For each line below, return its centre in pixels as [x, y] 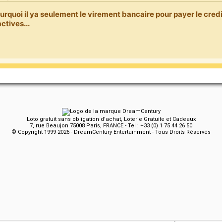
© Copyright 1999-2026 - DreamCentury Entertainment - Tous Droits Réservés [111, 132]
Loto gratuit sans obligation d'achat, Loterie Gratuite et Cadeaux [111, 119]
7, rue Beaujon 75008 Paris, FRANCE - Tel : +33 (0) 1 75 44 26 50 [111, 126]
